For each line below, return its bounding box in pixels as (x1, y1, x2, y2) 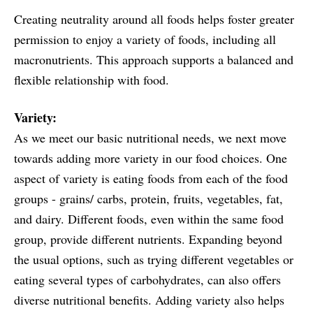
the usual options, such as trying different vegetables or (14, 250, 293, 268)
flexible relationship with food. (14, 71, 169, 88)
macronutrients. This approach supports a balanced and (14, 50, 293, 68)
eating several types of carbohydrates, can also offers (14, 270, 281, 288)
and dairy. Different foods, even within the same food (14, 210, 284, 227)
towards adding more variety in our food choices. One (14, 149, 287, 166)
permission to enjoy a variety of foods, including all (14, 30, 276, 48)
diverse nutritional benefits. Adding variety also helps (14, 291, 284, 308)
